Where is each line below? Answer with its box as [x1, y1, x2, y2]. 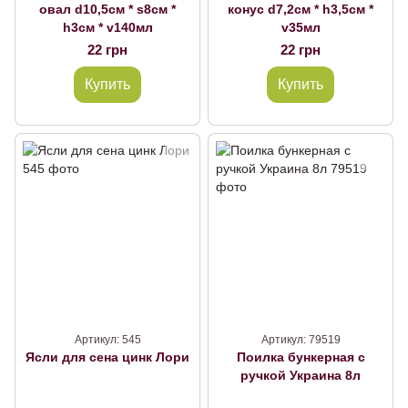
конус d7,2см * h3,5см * [228, 2, 373, 16]
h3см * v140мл [62, 20, 153, 35]
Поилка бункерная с [236, 350, 365, 364]
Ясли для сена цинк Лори [156, 350, 189, 364]
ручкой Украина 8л [240, 368, 361, 382]
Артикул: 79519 [260, 333, 341, 346]
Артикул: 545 [74, 333, 141, 346]
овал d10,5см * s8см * [39, 2, 176, 16]
